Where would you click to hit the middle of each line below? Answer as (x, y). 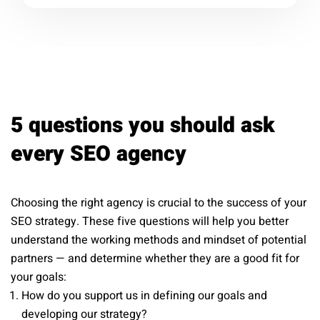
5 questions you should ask (143, 125)
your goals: (39, 277)
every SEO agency (99, 154)
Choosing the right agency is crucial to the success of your (159, 202)
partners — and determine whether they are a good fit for (155, 258)
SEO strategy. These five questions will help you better (150, 221)
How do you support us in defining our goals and (144, 295)
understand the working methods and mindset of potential (159, 240)
